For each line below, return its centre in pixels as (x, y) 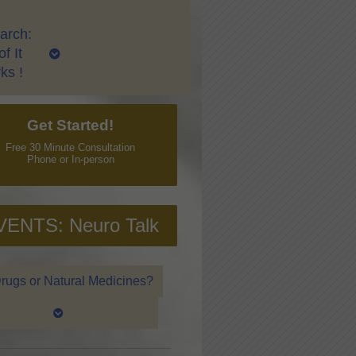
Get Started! (70, 125)
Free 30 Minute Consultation (70, 148)
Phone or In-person (70, 160)
